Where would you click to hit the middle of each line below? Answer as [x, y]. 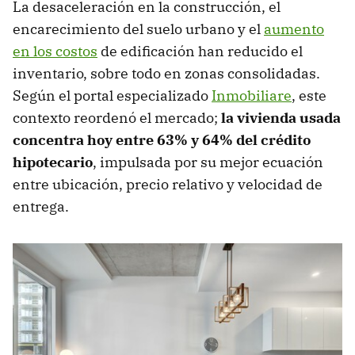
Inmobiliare [252, 96]
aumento [294, 29]
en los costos [55, 52]
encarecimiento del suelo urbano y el [138, 29]
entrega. [41, 207]
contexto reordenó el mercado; [115, 118]
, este [309, 96]
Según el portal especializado [112, 96]
